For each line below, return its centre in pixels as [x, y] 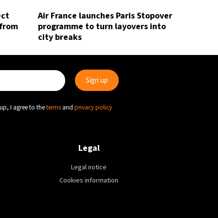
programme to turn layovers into [102, 27]
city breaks [60, 37]
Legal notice [89, 167]
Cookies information [89, 181]
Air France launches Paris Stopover [105, 16]
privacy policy [93, 107]
